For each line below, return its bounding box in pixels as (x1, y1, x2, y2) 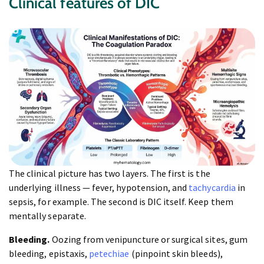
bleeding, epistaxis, (9, 247, 90, 260)
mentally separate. (9, 210, 86, 222)
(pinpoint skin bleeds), (129, 247, 223, 260)
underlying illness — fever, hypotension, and (9, 181, 189, 194)
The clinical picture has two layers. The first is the (9, 167, 210, 180)
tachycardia (189, 181, 236, 194)
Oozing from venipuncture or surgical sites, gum (49, 233, 247, 246)
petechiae (89, 247, 130, 260)
